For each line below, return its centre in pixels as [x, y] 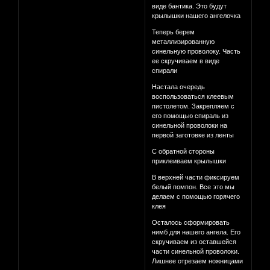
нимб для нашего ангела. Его [196, 232]
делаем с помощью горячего [196, 197]
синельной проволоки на [190, 126]
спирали [165, 71]
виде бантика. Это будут [190, 6]
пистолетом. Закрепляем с [193, 106]
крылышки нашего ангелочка [196, 16]
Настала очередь [179, 87]
